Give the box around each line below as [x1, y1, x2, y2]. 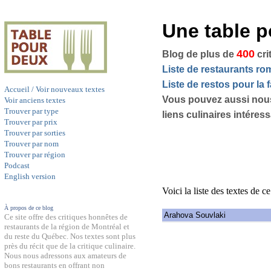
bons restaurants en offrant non [4, 261, 105, 270]
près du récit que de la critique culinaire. [4, 241, 135, 250]
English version [4, 172, 56, 181]
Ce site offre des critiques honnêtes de [4, 212, 128, 221]
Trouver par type [4, 106, 59, 116]
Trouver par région [4, 150, 65, 159]
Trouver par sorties [4, 128, 65, 137]
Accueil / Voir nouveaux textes [4, 85, 105, 94]
